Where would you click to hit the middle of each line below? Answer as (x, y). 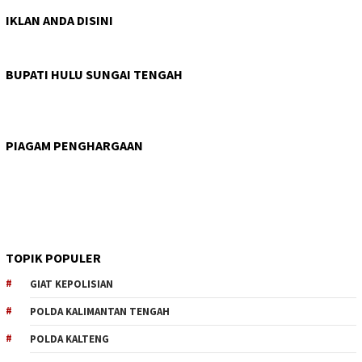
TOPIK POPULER (53, 257)
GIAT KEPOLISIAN (72, 284)
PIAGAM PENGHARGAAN (74, 145)
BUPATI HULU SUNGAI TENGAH (94, 74)
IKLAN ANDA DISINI (59, 20)
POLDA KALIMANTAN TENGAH (100, 311)
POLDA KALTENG (69, 339)
